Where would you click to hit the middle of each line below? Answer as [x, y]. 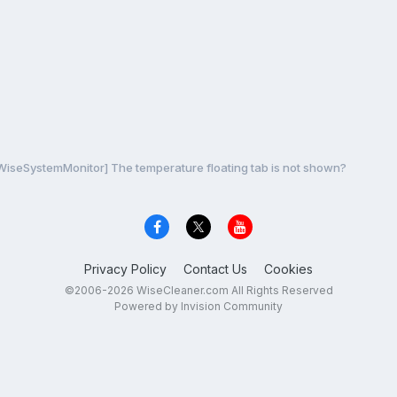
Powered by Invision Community [198, 307]
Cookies [288, 269]
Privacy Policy [125, 269]
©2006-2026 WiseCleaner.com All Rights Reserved [198, 291]
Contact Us [215, 269]
